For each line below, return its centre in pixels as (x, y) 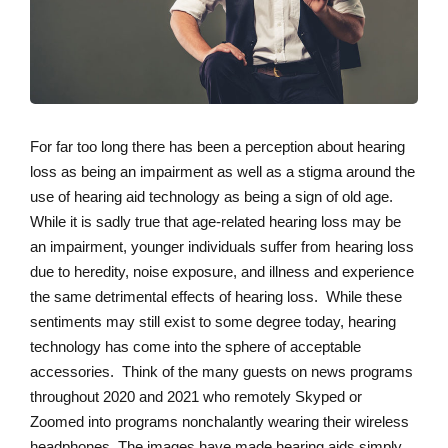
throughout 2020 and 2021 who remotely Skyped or (196, 397)
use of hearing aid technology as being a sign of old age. (211, 197)
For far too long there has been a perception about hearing (217, 147)
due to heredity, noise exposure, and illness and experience (222, 272)
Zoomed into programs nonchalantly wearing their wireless (219, 422)
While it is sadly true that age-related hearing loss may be (215, 222)
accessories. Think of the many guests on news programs (221, 372)
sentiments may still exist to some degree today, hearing (213, 322)
